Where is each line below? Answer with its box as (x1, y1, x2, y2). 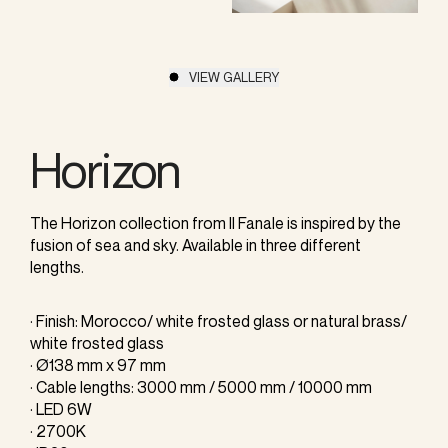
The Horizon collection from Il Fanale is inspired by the (30, 212, 401, 233)
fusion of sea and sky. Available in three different (30, 234, 361, 255)
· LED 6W (30, 398, 92, 419)
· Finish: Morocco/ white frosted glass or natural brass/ (30, 310, 407, 331)
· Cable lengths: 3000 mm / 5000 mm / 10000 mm (30, 376, 372, 397)
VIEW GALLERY (188, 68, 279, 85)
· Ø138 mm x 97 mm (30, 354, 166, 375)
